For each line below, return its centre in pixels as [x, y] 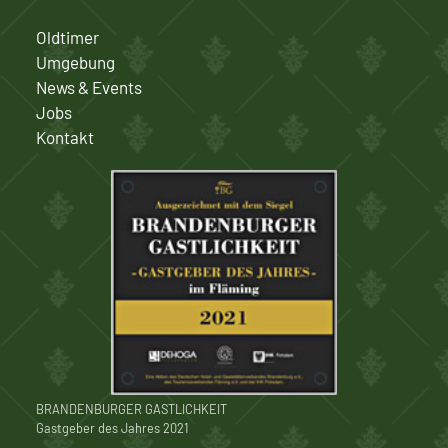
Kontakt [65, 136]
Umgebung [75, 61]
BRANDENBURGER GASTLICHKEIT [131, 409]
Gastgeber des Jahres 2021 [112, 428]
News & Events [89, 86]
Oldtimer [67, 36]
